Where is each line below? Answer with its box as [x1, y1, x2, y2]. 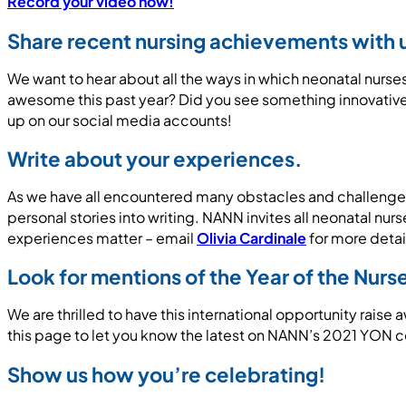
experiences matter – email [7, 227, 197, 247]
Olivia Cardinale [197, 227, 306, 247]
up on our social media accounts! [7, 110, 235, 130]
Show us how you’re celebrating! [7, 361, 325, 387]
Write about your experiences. [7, 145, 302, 171]
